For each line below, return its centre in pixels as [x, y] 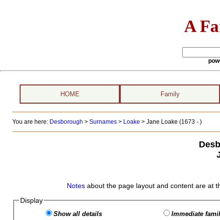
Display [31, 200]
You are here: [31, 122]
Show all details [78, 214]
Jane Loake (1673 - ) [174, 122]
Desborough [66, 122]
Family [170, 94]
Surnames [103, 122]
